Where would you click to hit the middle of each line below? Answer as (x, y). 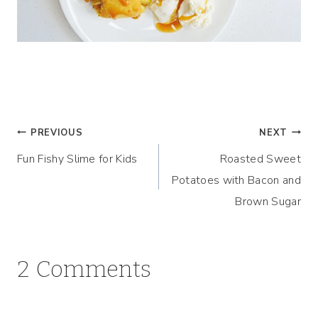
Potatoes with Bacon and (236, 180)
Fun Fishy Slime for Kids (77, 159)
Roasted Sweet (260, 159)
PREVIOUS (57, 132)
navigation (72, 171)
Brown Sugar (268, 201)
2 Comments (84, 269)
